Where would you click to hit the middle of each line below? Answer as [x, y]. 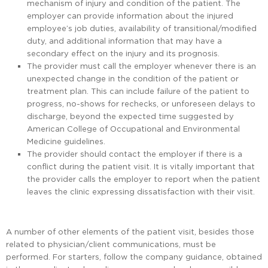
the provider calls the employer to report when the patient [144, 179]
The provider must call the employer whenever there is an [141, 66]
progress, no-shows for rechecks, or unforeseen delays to [141, 104]
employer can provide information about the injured [130, 16]
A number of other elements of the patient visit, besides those [130, 232]
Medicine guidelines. [66, 141]
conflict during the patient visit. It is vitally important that [141, 167]
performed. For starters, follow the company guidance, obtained [134, 257]
